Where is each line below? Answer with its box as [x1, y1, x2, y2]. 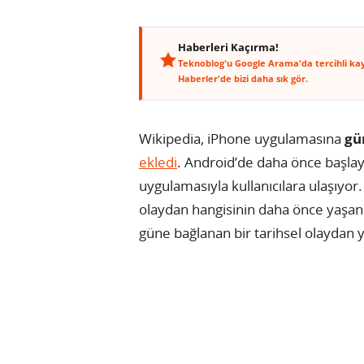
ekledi [139, 152, 177, 171]
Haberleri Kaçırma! [178, 40, 279, 54]
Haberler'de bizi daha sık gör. [178, 71, 308, 84]
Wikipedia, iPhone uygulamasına [139, 128, 344, 148]
